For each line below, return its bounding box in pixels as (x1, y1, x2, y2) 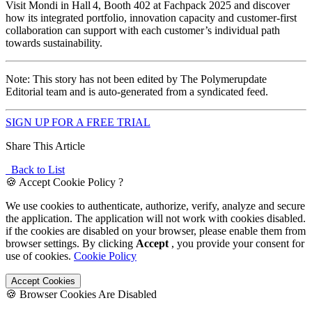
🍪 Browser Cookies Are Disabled (6, 288, 157, 300)
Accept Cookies (11, 275, 75, 286)
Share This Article (6, 139, 85, 152)
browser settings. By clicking (6, 237, 136, 249)
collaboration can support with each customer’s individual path (6, 24, 280, 36)
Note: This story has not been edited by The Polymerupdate (6, 72, 267, 85)
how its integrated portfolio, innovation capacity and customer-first (6, 11, 297, 24)
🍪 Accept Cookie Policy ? (6, 175, 123, 188)
